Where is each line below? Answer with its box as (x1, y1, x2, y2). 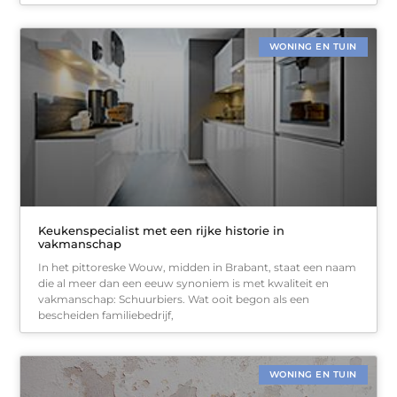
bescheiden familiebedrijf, (38, 307, 175, 322)
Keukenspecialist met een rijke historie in (38, 222, 285, 237)
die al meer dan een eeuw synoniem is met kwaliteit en (38, 276, 330, 290)
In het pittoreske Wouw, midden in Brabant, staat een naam (38, 260, 357, 274)
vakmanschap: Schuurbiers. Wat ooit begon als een (38, 292, 310, 306)
